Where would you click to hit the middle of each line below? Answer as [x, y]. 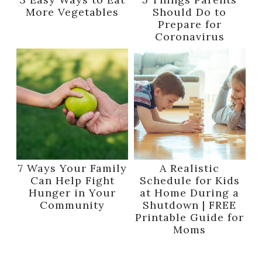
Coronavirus [189, 36]
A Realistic [190, 168]
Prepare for [189, 24]
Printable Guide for [190, 218]
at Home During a [190, 193]
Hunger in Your [73, 193]
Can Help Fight [72, 181]
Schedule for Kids [189, 181]
